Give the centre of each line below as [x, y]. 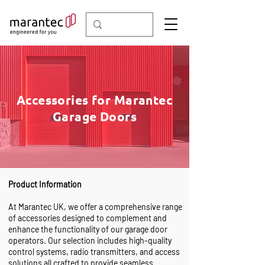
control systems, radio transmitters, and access [94, 252]
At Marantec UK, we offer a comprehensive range [95, 207]
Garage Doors [95, 116]
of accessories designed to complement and [88, 218]
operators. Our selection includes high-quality [90, 240]
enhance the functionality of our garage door [88, 229]
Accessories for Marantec [95, 100]
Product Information [45, 184]
